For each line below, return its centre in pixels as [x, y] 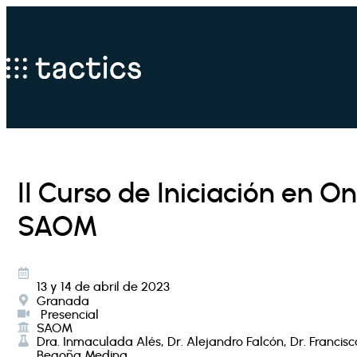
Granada [63, 300]
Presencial [69, 314]
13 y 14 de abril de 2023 [103, 286]
